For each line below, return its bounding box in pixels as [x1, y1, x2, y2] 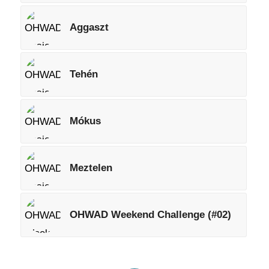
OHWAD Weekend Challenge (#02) [69, 209, 231, 220]
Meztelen [69, 162, 112, 174]
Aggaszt [69, 22, 109, 33]
